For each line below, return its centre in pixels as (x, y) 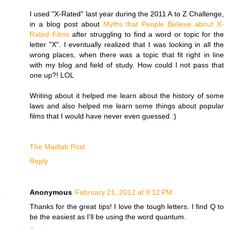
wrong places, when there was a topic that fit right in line (127, 54)
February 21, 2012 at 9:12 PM (124, 192)
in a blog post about (66, 24)
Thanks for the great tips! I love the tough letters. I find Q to (127, 207)
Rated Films (50, 34)
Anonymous (51, 192)
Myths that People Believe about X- (163, 24)
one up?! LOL (52, 75)
